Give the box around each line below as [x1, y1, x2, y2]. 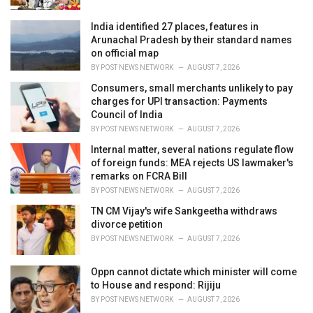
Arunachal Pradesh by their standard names [91, 34, 292, 45]
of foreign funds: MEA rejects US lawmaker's [91, 156, 293, 168]
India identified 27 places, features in [91, 20, 259, 32]
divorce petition [91, 218, 163, 230]
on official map [91, 47, 159, 59]
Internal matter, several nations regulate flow [91, 143, 293, 155]
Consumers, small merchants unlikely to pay [91, 82, 293, 94]
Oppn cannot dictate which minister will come [91, 265, 297, 277]
